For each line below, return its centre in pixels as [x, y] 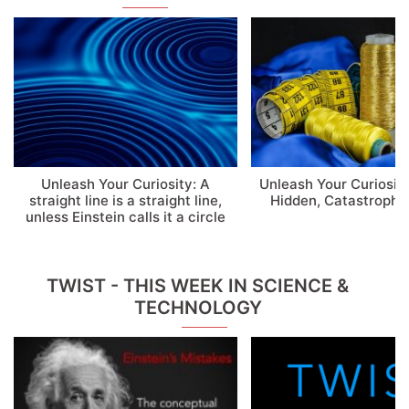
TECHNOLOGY [198, 308]
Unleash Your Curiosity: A [125, 184]
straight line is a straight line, [125, 201]
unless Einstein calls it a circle [125, 217]
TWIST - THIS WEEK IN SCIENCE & [198, 286]
